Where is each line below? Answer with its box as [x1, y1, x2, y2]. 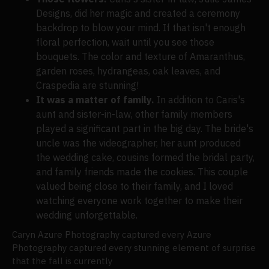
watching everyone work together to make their [36, 195, 243, 207]
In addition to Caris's [157, 94, 245, 106]
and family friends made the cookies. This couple [36, 166, 248, 178]
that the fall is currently [12, 255, 112, 267]
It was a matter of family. [36, 94, 157, 106]
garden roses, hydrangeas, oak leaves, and [36, 65, 220, 77]
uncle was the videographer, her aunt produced [36, 137, 241, 149]
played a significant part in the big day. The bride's [36, 122, 253, 134]
